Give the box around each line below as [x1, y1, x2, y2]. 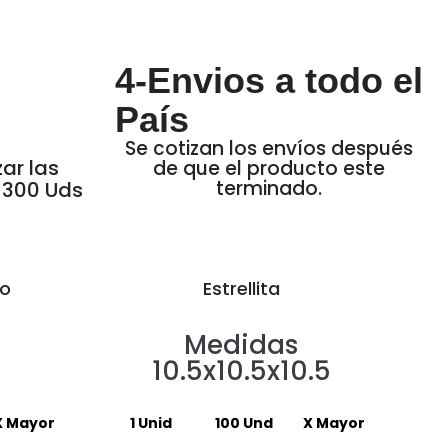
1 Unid [129, 413, 172, 433]
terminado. [215, 175, 322, 202]
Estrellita [202, 276, 280, 301]
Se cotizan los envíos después [124, 135, 413, 162]
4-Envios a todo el [114, 60, 423, 101]
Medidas [184, 327, 298, 363]
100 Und [214, 413, 273, 433]
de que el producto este [152, 155, 385, 182]
